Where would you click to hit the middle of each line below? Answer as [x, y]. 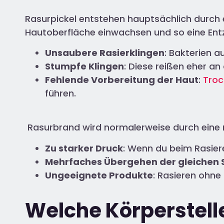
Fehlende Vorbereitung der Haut [122, 79]
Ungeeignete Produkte [99, 175]
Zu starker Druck [84, 148]
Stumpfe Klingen [84, 66]
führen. [60, 93]
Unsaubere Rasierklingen [105, 52]
